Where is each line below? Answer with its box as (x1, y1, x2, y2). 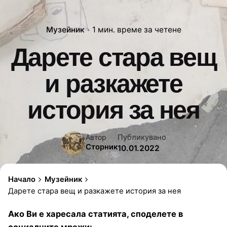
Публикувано (117, 133, 166, 142)
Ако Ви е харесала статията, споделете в (8, 208, 183, 219)
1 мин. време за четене (92, 24, 181, 34)
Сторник (85, 142, 118, 152)
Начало (8, 174, 35, 184)
